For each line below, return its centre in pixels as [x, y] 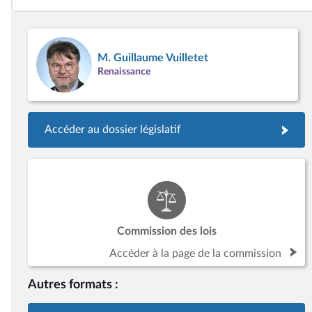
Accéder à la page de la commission [195, 253]
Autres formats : [73, 284]
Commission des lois [166, 231]
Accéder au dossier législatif [113, 130]
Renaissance [124, 71]
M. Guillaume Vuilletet [153, 58]
